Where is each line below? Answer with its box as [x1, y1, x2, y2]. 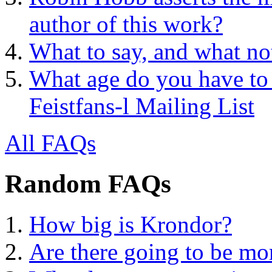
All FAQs [5, 130, 96, 157]
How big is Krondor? [29, 211, 232, 238]
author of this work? [29, 11, 223, 38]
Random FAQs [5, 169, 171, 199]
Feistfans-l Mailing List [29, 93, 254, 120]
